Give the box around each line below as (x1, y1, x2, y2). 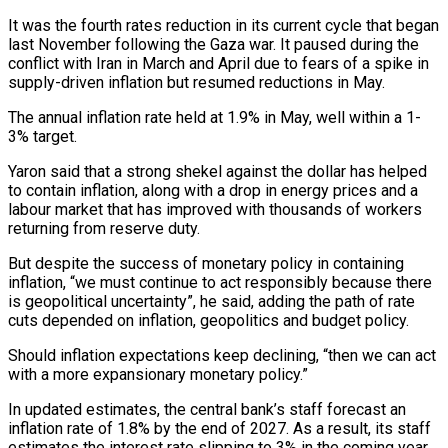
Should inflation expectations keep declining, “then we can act (8, 345, 436, 365)
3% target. (8, 126, 77, 146)
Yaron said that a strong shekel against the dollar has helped (8, 161, 427, 181)
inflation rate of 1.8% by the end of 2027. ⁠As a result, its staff (8, 418, 431, 438)
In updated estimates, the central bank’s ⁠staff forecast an (8, 399, 406, 419)
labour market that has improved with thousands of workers (8, 199, 422, 219)
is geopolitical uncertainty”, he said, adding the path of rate (8, 291, 415, 311)
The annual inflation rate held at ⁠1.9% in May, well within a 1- (8, 107, 421, 127)
